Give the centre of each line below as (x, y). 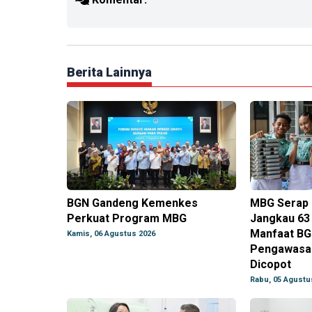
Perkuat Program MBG (127, 219)
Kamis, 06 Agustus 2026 (111, 234)
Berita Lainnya (109, 72)
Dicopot (270, 265)
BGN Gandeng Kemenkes (132, 203)
